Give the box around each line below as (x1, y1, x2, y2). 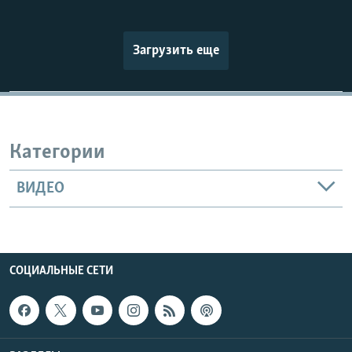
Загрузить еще (133, 43, 219, 59)
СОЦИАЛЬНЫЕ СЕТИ (9, 264, 113, 277)
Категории (9, 142, 105, 164)
